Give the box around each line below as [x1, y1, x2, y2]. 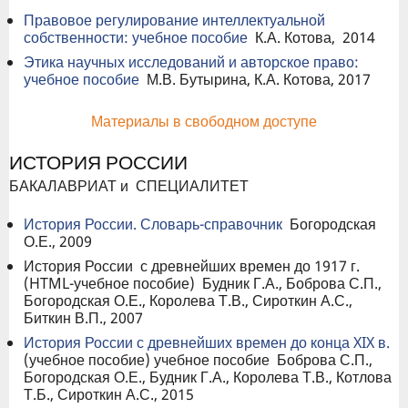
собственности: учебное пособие [24, 27, 248, 48]
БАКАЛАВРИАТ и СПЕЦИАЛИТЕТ [9, 176, 249, 197]
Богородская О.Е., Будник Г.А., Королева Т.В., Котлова [24, 367, 392, 388]
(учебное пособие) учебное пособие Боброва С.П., [24, 350, 372, 371]
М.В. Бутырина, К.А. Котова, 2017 [139, 69, 371, 90]
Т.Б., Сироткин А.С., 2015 [24, 384, 194, 405]
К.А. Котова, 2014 [248, 27, 375, 48]
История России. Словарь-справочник [24, 214, 282, 235]
